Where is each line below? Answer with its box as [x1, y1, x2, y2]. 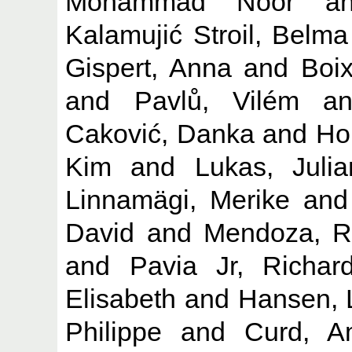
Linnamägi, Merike [65, 184, 291, 214]
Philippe [65, 316, 163, 346]
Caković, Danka [65, 118, 255, 148]
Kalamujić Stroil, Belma [65, 19, 349, 49]
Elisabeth [65, 283, 177, 313]
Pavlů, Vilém [134, 85, 299, 115]
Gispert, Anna [65, 52, 232, 82]
